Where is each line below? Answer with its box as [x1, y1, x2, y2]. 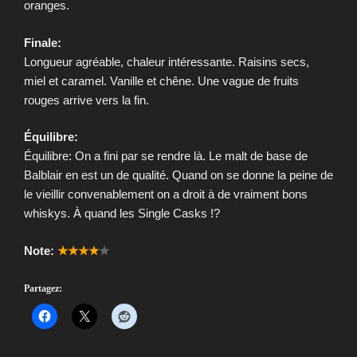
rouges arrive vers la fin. [24, 92, 149, 107]
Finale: [24, 35, 61, 49]
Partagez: [24, 283, 62, 295]
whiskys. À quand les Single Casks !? [24, 206, 220, 221]
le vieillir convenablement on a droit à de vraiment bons [24, 187, 308, 202]
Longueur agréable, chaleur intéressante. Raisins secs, [24, 54, 309, 69]
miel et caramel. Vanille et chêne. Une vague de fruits [24, 73, 299, 88]
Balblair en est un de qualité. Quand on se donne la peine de [24, 168, 333, 182]
